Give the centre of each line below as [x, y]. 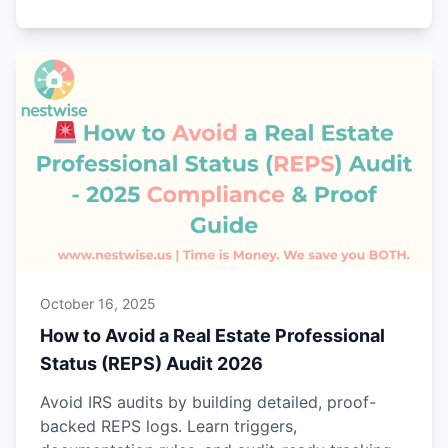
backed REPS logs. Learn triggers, [168, 426]
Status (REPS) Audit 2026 [151, 364]
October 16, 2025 [98, 304]
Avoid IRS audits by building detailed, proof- [208, 402]
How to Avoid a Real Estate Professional [212, 336]
